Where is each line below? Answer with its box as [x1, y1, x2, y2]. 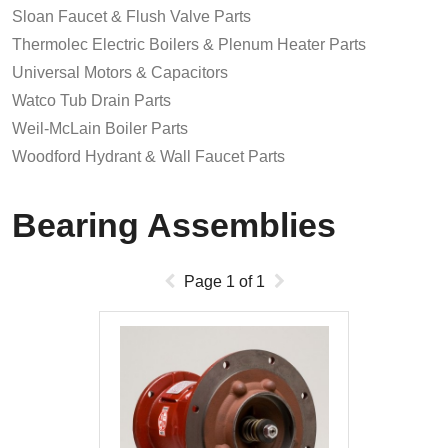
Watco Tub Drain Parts [12, 92, 171, 110]
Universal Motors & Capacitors [12, 64, 228, 82]
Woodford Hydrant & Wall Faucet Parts [12, 148, 285, 166]
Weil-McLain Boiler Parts [12, 120, 188, 138]
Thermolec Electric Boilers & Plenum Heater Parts [12, 36, 366, 54]
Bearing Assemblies [12, 206, 336, 245]
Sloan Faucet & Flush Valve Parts [12, 8, 251, 26]
